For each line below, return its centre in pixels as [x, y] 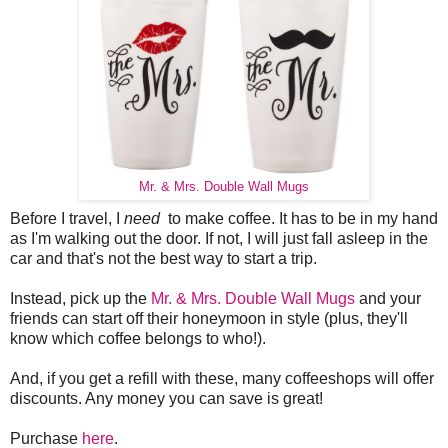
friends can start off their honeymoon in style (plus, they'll [209, 319]
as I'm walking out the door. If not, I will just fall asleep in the [219, 239]
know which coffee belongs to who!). [138, 339]
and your [388, 299]
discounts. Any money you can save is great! [166, 399]
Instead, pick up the [80, 299]
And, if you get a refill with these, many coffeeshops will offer [222, 379]
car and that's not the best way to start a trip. [163, 259]
